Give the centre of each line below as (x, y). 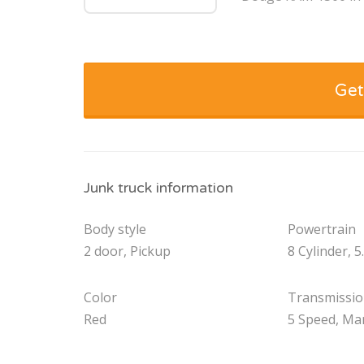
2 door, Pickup (127, 251)
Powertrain (322, 230)
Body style (115, 230)
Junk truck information (158, 188)
